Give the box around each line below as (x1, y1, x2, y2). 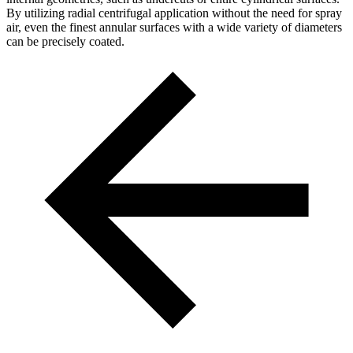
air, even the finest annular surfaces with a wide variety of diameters (6, 20, 342, 35)
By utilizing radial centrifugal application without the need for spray (6, 6, 342, 20)
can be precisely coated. (6, 35, 124, 49)
